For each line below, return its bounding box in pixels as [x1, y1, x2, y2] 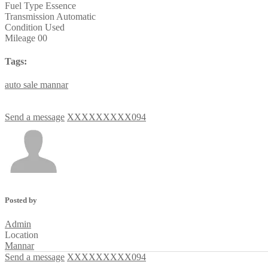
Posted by [5, 196, 37, 205]
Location [5, 229, 38, 240]
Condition [5, 22, 42, 32]
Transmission [5, 11, 54, 22]
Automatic [56, 11, 96, 22]
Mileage [5, 32, 35, 43]
